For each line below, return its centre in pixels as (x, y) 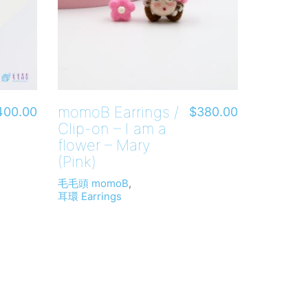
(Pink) (77, 161)
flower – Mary (104, 145)
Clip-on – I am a (112, 128)
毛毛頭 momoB (93, 183)
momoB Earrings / (118, 112)
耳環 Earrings (89, 196)
